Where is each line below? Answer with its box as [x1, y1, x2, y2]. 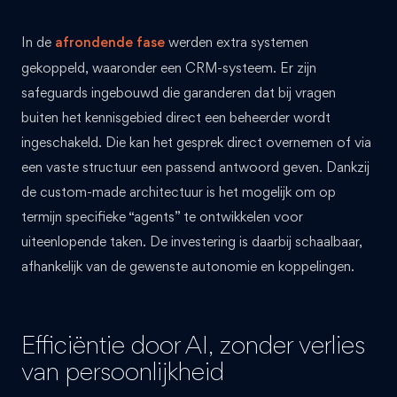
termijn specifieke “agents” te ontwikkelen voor [21, 207, 303, 225]
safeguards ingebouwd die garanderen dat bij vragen [21, 83, 336, 101]
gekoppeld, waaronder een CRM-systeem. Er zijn [21, 58, 316, 76]
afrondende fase [55, 33, 165, 51]
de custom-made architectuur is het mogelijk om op [21, 183, 336, 200]
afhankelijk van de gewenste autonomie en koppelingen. [21, 257, 354, 275]
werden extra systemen [165, 33, 308, 51]
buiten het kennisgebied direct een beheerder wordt [21, 108, 331, 126]
